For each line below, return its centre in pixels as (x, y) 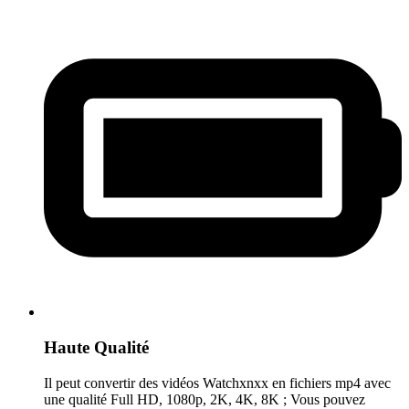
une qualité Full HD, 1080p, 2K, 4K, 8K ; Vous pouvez (204, 399)
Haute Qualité (96, 347)
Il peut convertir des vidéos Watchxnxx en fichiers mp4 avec (217, 383)
